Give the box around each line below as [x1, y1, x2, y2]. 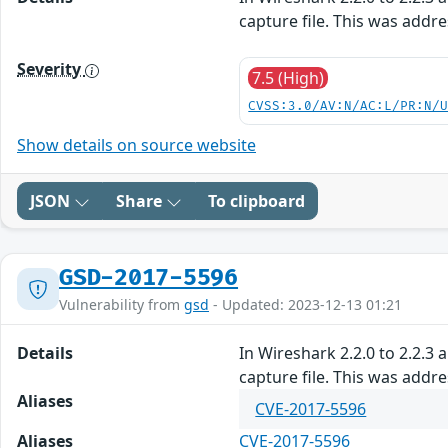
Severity [17, 58, 85, 81]
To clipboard [208, 190, 305, 213]
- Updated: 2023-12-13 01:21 [209, 295, 402, 315]
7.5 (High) [252, 67, 325, 90]
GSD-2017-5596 [59, 264, 239, 293]
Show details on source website [17, 134, 256, 157]
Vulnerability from [59, 295, 184, 315]
